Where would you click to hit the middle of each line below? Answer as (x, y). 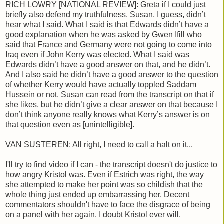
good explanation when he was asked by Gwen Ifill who (104, 35)
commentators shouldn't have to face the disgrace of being (108, 205)
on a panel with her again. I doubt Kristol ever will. (93, 215)
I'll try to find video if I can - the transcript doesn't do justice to (111, 165)
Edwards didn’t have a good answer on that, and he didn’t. (108, 65)
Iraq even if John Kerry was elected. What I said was (97, 55)
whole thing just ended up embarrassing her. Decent (97, 195)
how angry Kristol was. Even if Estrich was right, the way (105, 175)
